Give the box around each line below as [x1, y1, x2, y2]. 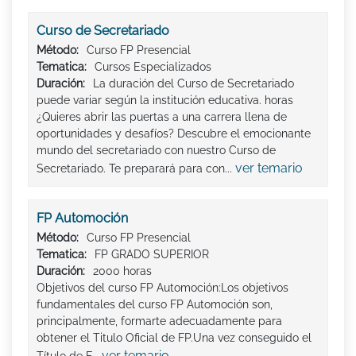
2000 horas [93, 265, 152, 278]
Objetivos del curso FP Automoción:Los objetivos [37, 281, 288, 295]
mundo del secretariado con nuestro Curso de [37, 144, 276, 157]
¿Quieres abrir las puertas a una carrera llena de [37, 110, 287, 124]
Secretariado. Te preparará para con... [37, 162, 235, 176]
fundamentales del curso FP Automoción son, [37, 298, 273, 311]
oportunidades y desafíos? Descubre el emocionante [37, 127, 311, 141]
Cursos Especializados [95, 60, 211, 74]
